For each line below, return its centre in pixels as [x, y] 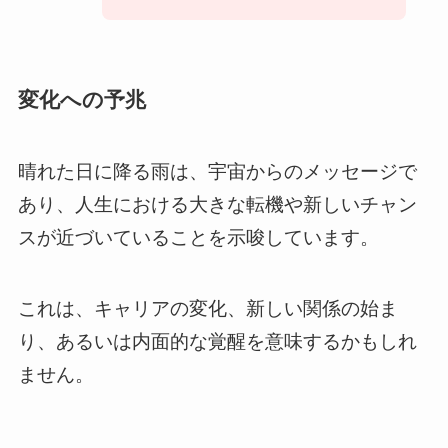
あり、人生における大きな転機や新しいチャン [217, 204]
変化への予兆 [81, 99]
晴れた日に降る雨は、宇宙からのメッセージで [217, 171]
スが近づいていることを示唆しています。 [198, 237]
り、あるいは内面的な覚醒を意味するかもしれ [217, 341]
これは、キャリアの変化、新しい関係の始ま [207, 308]
